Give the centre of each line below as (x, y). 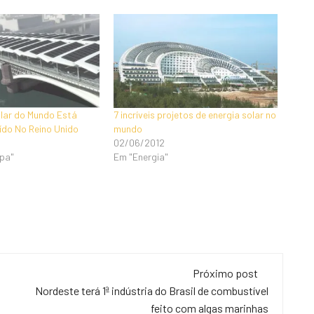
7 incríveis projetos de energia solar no (195, 114)
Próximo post (225, 273)
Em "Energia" (141, 156)
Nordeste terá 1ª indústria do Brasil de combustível (152, 291)
